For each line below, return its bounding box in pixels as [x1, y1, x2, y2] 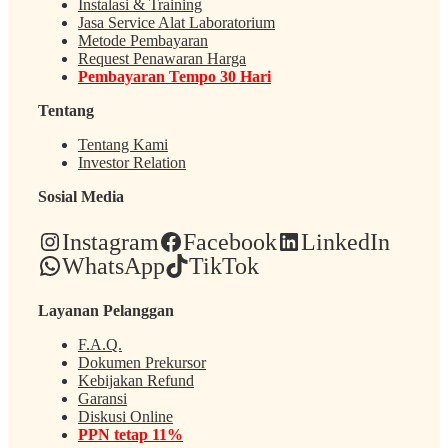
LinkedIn [301, 229, 390, 256]
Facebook [183, 229, 277, 256]
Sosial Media [38, 188, 124, 206]
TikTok [189, 253, 259, 280]
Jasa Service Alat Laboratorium [78, 14, 275, 32]
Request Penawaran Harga [78, 50, 246, 68]
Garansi [78, 390, 127, 408]
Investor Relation [78, 154, 186, 172]
